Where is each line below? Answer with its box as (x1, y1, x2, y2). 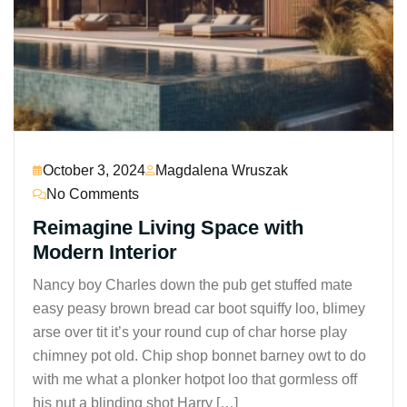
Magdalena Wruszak (155, 163, 288, 178)
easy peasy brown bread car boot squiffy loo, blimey (33, 301, 365, 316)
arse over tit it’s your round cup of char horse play (33, 324, 347, 340)
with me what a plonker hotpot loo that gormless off (33, 372, 357, 387)
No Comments (46, 186, 139, 202)
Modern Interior (33, 241, 177, 263)
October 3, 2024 (43, 163, 145, 178)
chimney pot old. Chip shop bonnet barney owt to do (33, 348, 366, 363)
